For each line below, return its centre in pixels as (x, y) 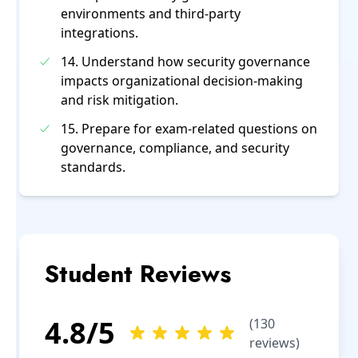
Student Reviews (138, 274)
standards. (93, 167)
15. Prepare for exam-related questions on (189, 129)
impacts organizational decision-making (182, 81)
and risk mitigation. (119, 100)
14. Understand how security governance (185, 62)
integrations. (99, 33)
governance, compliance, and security (175, 148)
